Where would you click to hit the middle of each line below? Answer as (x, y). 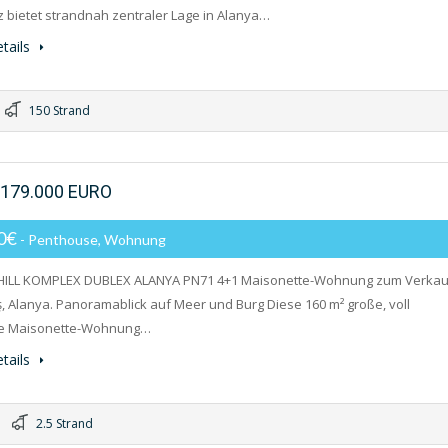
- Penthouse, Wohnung (93, 239)
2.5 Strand (63, 423)
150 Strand (58, 110)
